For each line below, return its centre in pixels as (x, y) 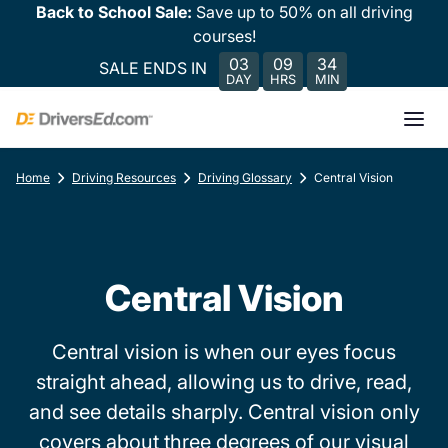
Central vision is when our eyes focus (224, 352)
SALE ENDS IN (153, 67)
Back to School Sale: (115, 12)
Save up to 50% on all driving (304, 12)
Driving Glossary (245, 177)
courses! (224, 36)
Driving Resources (124, 177)
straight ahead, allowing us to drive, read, (224, 382)
